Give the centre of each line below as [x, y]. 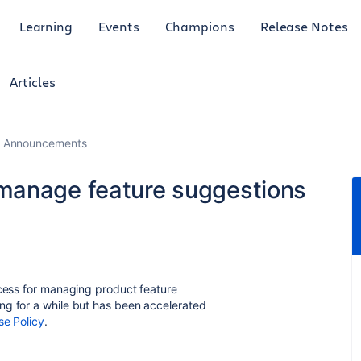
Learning [46, 26]
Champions [199, 26]
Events [119, 26]
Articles [33, 82]
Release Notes [304, 26]
